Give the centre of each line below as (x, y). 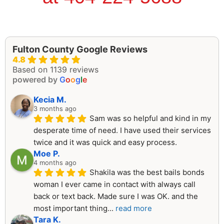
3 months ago (55, 108)
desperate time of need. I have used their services (122, 130)
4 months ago (55, 162)
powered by (36, 79)
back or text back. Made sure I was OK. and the (116, 196)
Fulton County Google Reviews (80, 49)
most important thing (70, 208)
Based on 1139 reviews (55, 69)
